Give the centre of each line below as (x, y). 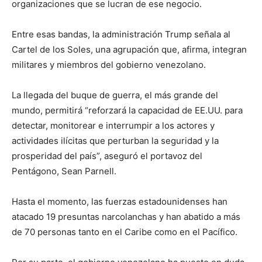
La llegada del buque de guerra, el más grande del (115, 95)
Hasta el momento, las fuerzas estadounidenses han (120, 202)
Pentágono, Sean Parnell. (64, 171)
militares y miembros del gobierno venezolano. (109, 65)
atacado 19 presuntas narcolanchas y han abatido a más (126, 217)
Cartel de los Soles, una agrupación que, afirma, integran (129, 50)
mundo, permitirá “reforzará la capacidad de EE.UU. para (127, 111)
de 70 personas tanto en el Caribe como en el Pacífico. (125, 232)
